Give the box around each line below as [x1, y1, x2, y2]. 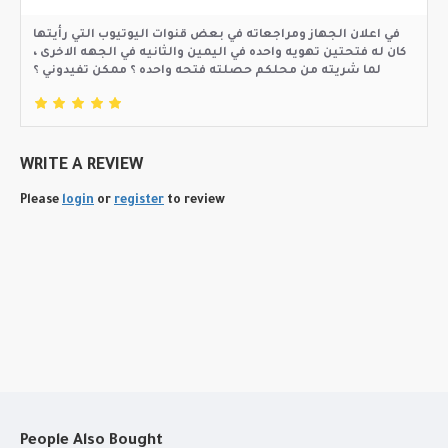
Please [20, 194, 62, 209]
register [114, 194, 164, 209]
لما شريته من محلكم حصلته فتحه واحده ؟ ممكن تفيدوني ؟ [33, 65, 381, 79]
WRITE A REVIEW [20, 157, 143, 176]
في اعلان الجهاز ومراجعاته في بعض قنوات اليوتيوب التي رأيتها [33, 29, 400, 43]
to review [164, 194, 225, 209]
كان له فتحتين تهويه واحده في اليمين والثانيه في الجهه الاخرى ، [33, 47, 406, 61]
